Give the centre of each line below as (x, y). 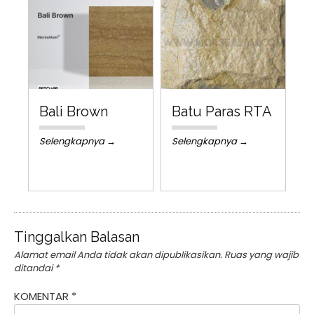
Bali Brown (74, 112)
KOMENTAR (43, 296)
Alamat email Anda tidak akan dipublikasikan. (118, 255)
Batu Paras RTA (222, 112)
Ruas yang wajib (261, 255)
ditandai (34, 268)
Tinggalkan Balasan (77, 237)
